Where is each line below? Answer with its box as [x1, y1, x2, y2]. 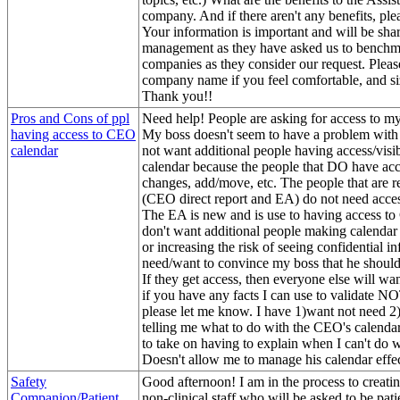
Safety [11, 373, 46, 389]
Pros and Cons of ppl [11, 110, 129, 126]
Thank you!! [142, 87, 212, 104]
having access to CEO [11, 126, 136, 142]
